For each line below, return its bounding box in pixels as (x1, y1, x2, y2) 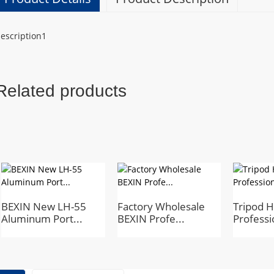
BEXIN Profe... (117, 212, 185, 226)
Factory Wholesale (117, 199, 205, 213)
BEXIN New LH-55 (1, 199, 86, 213)
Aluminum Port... (1, 212, 83, 226)
